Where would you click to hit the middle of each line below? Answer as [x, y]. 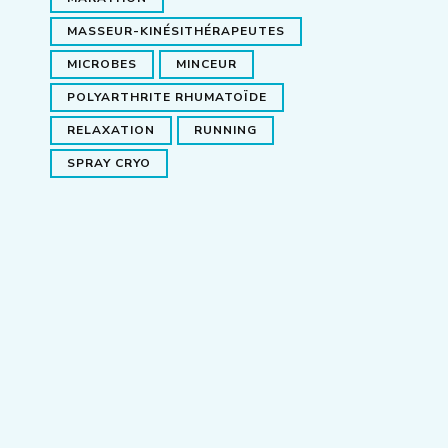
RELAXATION [111, 129]
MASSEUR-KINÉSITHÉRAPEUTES [176, 30]
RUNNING [225, 129]
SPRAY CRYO [109, 162]
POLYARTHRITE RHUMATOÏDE [167, 96]
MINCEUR [206, 63]
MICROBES [102, 63]
